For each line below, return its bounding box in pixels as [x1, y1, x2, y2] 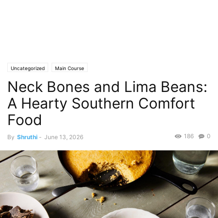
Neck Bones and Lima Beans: [7, 78, 207, 95]
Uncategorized [11, 65, 45, 71]
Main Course [55, 65, 84, 71]
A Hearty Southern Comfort [7, 94, 195, 112]
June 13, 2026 [44, 133, 83, 141]
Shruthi [17, 133, 37, 141]
